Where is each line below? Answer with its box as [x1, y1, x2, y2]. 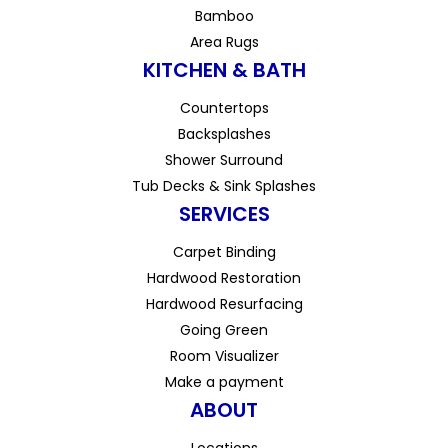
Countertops [179, 98, 269, 119]
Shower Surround [165, 150, 283, 171]
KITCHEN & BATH [142, 56, 306, 85]
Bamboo [194, 6, 254, 27]
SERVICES [178, 200, 270, 229]
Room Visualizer [169, 346, 279, 367]
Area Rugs [189, 32, 259, 53]
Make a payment [164, 372, 284, 393]
